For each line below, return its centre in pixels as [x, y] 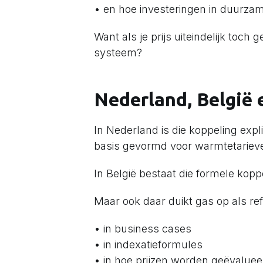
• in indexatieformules [148, 245]
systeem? [118, 53]
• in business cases [143, 229]
